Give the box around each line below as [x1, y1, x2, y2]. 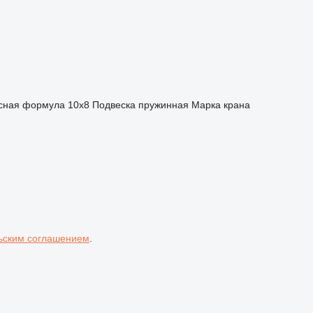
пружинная [138, 99, 189, 110]
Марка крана [191, 99, 250, 110]
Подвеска [92, 99, 136, 110]
